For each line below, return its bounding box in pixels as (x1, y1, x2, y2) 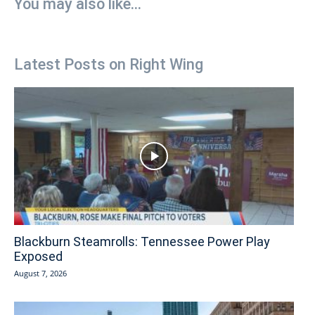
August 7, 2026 (14, 268, 67, 279)
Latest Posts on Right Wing (14, 55, 203, 73)
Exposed (14, 249, 63, 264)
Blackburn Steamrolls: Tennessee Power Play (14, 234, 270, 250)
